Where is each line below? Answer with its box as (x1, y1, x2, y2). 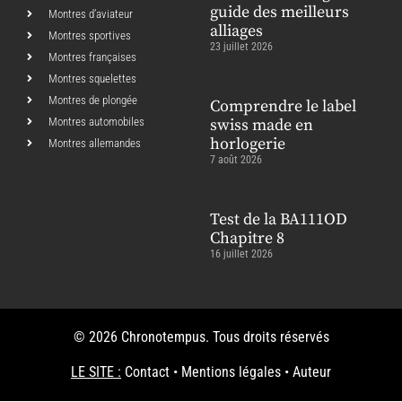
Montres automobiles (48, 115, 144, 129)
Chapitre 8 (210, 228, 284, 249)
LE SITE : (71, 363, 121, 380)
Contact (125, 363, 170, 380)
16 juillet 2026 (210, 248, 273, 261)
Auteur (293, 363, 331, 380)
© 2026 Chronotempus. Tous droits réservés (73, 328, 329, 346)
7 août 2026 (210, 153, 262, 167)
